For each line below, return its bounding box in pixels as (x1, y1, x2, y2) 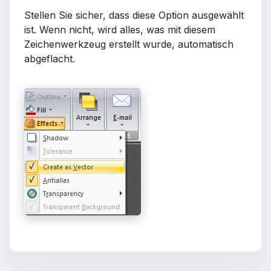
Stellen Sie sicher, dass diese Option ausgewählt (24, 9, 244, 21)
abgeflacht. (24, 53, 75, 65)
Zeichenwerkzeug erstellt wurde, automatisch (24, 38, 233, 50)
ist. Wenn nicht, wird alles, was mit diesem (24, 24, 215, 36)
